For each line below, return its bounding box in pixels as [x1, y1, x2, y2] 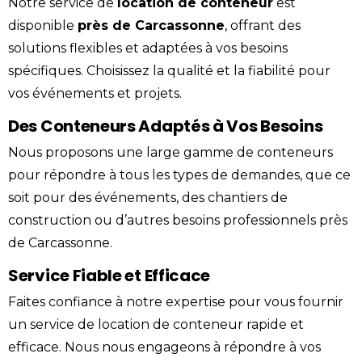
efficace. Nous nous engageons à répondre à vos [8, 339, 321, 356]
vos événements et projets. [8, 86, 182, 102]
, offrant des [225, 18, 301, 34]
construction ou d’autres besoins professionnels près [8, 213, 347, 229]
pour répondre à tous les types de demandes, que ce [8, 167, 351, 183]
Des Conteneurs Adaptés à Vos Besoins [8, 115, 323, 138]
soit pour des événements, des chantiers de [8, 190, 288, 206]
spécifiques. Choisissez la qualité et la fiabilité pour [8, 63, 330, 79]
